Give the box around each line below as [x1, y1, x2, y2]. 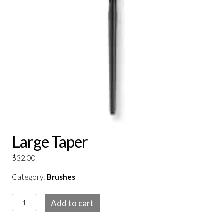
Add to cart [50, 197, 94, 208]
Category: [12, 172, 47, 181]
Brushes [47, 172, 75, 181]
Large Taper [12, 131, 88, 151]
